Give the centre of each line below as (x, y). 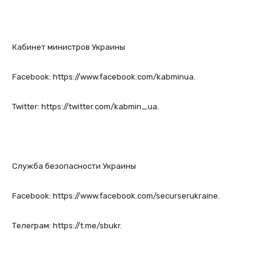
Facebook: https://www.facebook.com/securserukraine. (116, 196)
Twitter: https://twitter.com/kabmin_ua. (86, 107)
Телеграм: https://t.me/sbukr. (67, 226)
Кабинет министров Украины (69, 47)
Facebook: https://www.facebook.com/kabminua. (104, 77)
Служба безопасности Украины (74, 166)
